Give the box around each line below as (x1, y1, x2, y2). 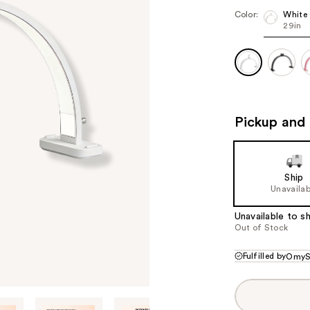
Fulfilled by (242, 252, 286, 260)
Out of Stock (234, 224, 289, 232)
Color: (234, 10, 259, 19)
